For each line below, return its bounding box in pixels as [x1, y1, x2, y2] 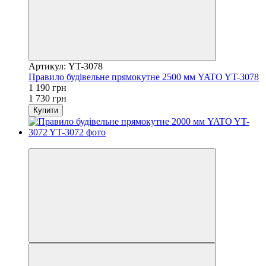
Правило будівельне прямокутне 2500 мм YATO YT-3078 [28, 71, 259, 82]
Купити [33, 105, 58, 115]
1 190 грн [28, 82, 66, 93]
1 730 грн [28, 93, 66, 103]
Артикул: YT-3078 [28, 61, 103, 71]
